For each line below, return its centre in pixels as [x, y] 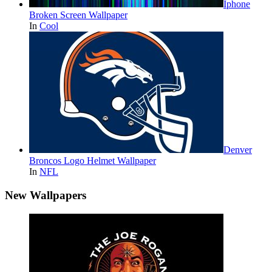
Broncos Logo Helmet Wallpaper [93, 161]
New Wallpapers [46, 195]
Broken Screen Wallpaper [78, 15]
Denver [238, 150]
